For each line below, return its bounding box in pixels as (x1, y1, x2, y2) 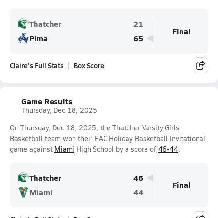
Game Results (21, 95, 72, 107)
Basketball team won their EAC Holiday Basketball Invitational (10, 134, 205, 143)
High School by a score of (74, 145, 158, 154)
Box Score (73, 60, 104, 70)
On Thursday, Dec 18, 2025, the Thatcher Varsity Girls (10, 123, 179, 132)
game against (10, 145, 54, 154)
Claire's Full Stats (10, 60, 64, 70)
